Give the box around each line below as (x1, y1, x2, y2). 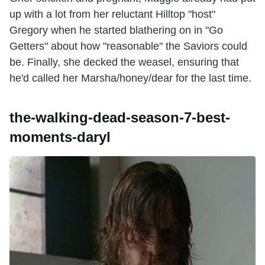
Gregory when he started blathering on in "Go (9, 24, 223, 37)
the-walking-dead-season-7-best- (9, 109, 230, 126)
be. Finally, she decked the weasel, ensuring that (9, 56, 239, 69)
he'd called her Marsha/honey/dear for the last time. (9, 72, 251, 85)
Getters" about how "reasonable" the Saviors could (9, 40, 247, 53)
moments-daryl (9, 129, 111, 146)
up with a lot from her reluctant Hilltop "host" (9, 8, 215, 21)
